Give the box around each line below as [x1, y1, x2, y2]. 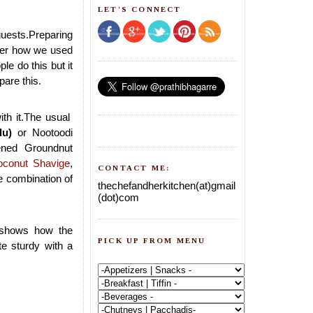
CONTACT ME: [98, 163, 171, 173]
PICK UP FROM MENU [98, 235, 206, 245]
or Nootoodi [12, 126, 73, 139]
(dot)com [98, 191, 139, 203]
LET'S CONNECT [98, 5, 182, 13]
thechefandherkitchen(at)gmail [98, 179, 235, 191]
